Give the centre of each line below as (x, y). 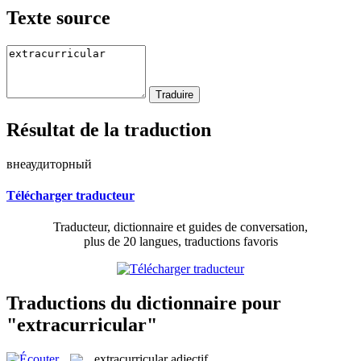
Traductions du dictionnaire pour (144, 303)
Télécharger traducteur (71, 195)
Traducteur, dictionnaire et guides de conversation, (180, 227)
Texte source (58, 17)
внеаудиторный (49, 164)
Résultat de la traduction (109, 129)
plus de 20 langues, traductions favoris (180, 242)
